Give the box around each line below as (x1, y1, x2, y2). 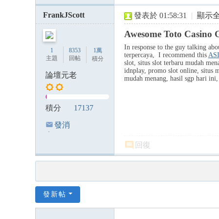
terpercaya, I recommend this (124, 51, 208, 59)
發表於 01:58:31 (134, 11, 187, 20)
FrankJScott (43, 11, 85, 19)
